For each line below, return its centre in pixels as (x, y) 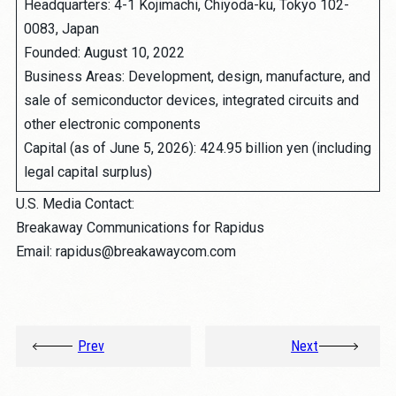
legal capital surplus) (88, 172)
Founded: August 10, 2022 (104, 53)
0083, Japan (61, 29)
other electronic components (112, 125)
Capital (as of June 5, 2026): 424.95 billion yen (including (197, 148)
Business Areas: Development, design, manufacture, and (197, 77)
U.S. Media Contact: (75, 204)
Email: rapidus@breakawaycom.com (126, 252)
